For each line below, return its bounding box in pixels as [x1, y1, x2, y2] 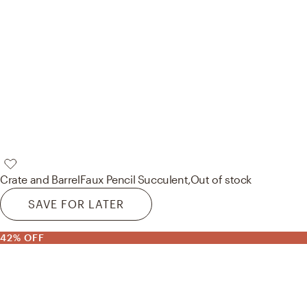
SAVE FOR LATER [28, 197, 124, 210]
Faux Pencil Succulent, [79, 172, 191, 186]
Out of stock [190, 172, 252, 186]
